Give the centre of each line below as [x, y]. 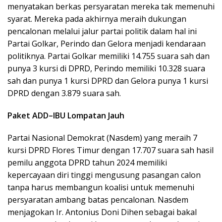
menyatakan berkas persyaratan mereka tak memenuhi [111, 7]
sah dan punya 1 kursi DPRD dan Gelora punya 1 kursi [108, 81]
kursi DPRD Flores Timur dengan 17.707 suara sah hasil [111, 150]
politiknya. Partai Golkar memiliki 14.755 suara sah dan [109, 56]
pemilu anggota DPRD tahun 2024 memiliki [87, 163]
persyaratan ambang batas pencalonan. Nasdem [98, 200]
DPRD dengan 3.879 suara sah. [64, 93]
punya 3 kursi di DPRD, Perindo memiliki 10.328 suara [106, 69]
